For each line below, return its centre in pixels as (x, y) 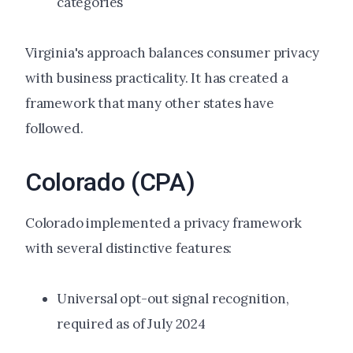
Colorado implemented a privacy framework (164, 223)
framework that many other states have (150, 104)
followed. (54, 129)
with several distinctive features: (129, 249)
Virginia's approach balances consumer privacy (172, 53)
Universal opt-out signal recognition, (173, 299)
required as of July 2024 (131, 324)
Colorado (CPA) (110, 182)
